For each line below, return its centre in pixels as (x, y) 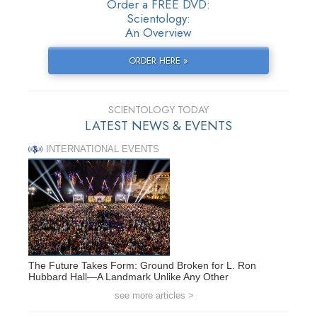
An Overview (158, 33)
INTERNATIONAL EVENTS (103, 149)
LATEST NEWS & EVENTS (158, 126)
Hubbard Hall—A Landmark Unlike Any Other (128, 276)
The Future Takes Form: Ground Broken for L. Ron (142, 265)
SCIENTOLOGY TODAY (158, 110)
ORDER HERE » (158, 61)
